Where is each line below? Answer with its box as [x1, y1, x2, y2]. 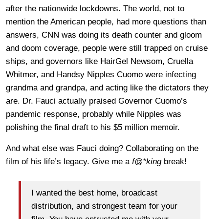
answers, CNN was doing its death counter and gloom [6, 30, 202, 40]
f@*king [132, 157, 161, 167]
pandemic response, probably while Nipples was [6, 109, 181, 119]
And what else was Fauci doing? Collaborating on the [6, 144, 198, 153]
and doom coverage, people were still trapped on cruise [6, 44, 208, 53]
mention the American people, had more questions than [6, 17, 206, 27]
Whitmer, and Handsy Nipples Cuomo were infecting [6, 70, 196, 80]
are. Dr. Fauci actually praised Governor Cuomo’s [6, 96, 187, 106]
